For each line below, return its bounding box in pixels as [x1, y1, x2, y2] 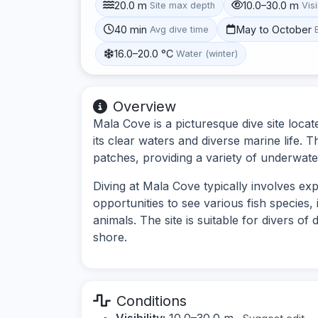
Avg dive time [150, 23, 209, 35]
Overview [113, 97, 176, 115]
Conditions [116, 292, 187, 309]
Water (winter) [176, 48, 238, 60]
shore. [93, 229, 127, 244]
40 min [114, 23, 148, 35]
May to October [236, 23, 312, 35]
